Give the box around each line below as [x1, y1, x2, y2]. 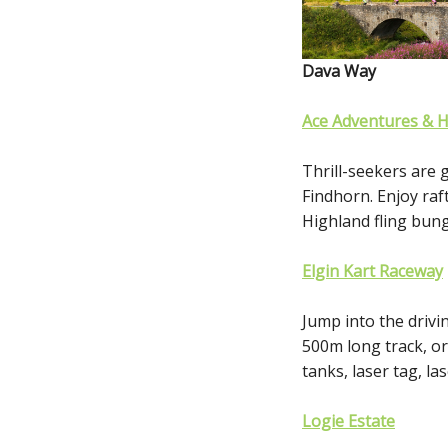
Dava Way [302, 59, 376, 82]
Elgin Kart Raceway [302, 259, 443, 282]
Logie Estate [302, 409, 395, 432]
